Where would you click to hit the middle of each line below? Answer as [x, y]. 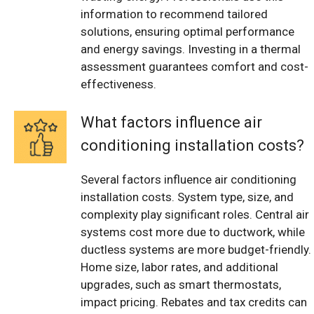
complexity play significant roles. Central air [195, 215]
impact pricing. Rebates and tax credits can [194, 302]
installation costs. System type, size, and [187, 197]
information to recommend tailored [174, 14]
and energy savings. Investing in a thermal [191, 49]
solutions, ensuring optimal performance [187, 31]
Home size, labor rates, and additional [179, 267]
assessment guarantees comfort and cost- [194, 66]
